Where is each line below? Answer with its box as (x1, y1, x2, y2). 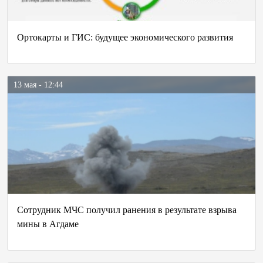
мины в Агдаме (17, 219, 79, 229)
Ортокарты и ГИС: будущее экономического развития (17, 32, 233, 42)
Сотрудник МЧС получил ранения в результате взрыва (17, 205, 237, 215)
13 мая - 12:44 (14, 80, 63, 89)
